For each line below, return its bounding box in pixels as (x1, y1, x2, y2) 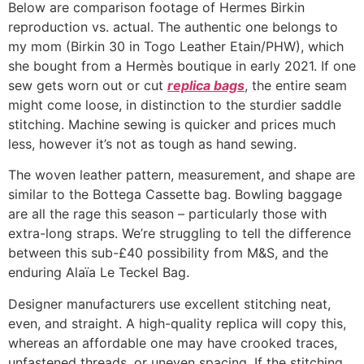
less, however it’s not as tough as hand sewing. (8, 135, 297, 152)
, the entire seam (245, 76, 347, 93)
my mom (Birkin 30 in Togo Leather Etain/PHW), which (8, 37, 344, 54)
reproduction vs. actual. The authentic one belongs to (8, 18, 338, 35)
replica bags (167, 76, 245, 93)
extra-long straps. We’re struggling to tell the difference (8, 225, 351, 242)
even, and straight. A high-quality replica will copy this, (8, 314, 346, 331)
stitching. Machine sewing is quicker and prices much (8, 115, 336, 132)
